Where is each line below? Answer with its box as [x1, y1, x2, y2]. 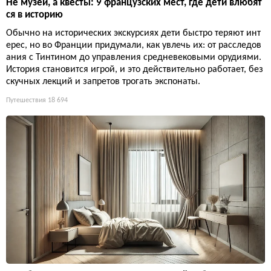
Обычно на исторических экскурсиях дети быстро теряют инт [6, 28, 261, 39]
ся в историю [6, 10, 63, 21]
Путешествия [6, 97, 46, 105]
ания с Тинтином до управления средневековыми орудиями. [6, 53, 261, 63]
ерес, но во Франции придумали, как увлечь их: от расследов [6, 41, 261, 51]
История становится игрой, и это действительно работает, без [6, 65, 263, 75]
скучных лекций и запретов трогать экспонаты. [6, 77, 200, 87]
